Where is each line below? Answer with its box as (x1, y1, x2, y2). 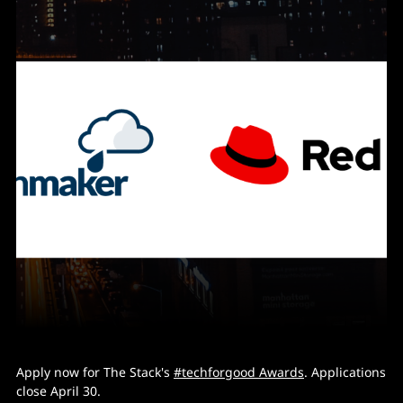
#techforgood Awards (174, 363, 304, 381)
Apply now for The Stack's (16, 363, 174, 381)
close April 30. (16, 381, 101, 399)
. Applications (304, 363, 386, 381)
